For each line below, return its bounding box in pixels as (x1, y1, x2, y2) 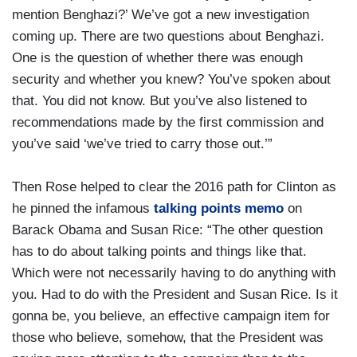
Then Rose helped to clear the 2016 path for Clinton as (12, 179, 336, 195)
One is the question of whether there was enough (12, 50, 303, 66)
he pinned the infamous (12, 201, 154, 217)
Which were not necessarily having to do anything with (12, 265, 335, 281)
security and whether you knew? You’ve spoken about (12, 72, 331, 88)
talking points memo (154, 201, 284, 217)
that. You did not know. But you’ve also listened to (12, 93, 307, 109)
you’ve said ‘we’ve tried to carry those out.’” (12, 136, 273, 152)
